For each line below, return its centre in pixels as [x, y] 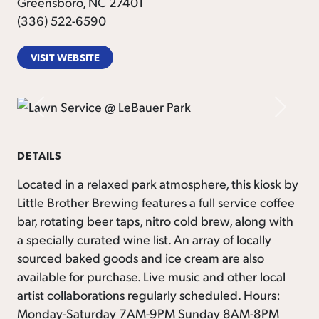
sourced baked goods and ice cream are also [141, 258]
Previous [61, 115]
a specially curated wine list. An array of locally [144, 239]
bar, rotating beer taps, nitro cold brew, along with [155, 221]
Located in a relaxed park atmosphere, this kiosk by [158, 184]
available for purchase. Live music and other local [151, 276]
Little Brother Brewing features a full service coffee [156, 202]
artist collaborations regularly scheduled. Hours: [149, 295]
